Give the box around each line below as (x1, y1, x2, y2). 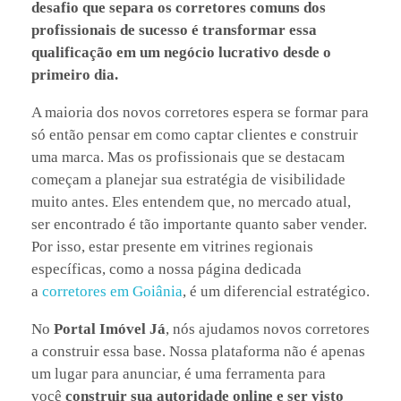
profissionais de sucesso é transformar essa (31, 21, 317, 38)
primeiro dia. (31, 65, 118, 83)
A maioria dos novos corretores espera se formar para (31, 103, 369, 121)
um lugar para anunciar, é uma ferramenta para (31, 364, 326, 382)
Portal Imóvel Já (54, 320, 166, 337)
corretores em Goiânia (42, 282, 183, 300)
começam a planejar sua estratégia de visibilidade (31, 170, 346, 188)
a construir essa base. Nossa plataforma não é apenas (31, 342, 365, 360)
